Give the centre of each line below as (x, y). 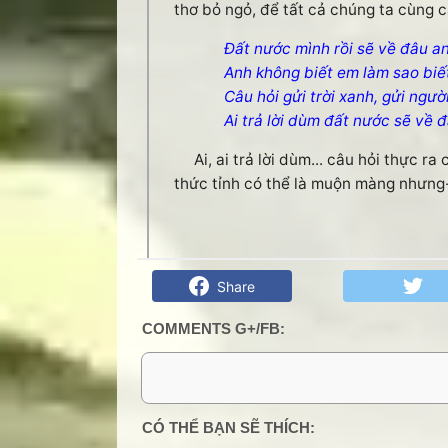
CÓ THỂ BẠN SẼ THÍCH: (228, 427)
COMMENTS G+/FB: (213, 328)
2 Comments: (202, 414)
